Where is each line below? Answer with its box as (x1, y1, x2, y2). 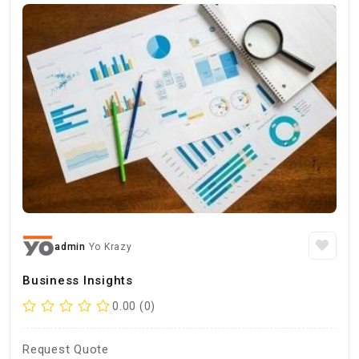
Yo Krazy (88, 241, 132, 252)
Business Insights (22, 273, 133, 288)
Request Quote (22, 342, 109, 357)
